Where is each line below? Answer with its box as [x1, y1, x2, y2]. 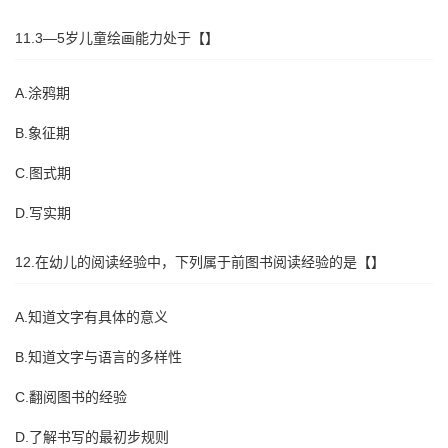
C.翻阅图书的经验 [15, 389, 127, 405]
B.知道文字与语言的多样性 [15, 349, 182, 365]
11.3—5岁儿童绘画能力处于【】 [15, 30, 219, 46]
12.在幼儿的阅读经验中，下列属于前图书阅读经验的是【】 [15, 254, 385, 270]
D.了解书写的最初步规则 [15, 429, 169, 445]
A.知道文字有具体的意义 [15, 309, 168, 325]
